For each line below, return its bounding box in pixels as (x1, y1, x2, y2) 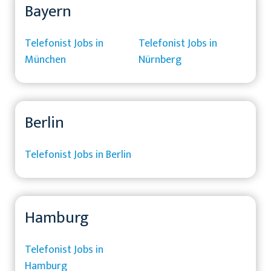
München (25, 51, 66, 70)
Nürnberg (139, 51, 181, 70)
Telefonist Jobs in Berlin (25, 146, 131, 165)
